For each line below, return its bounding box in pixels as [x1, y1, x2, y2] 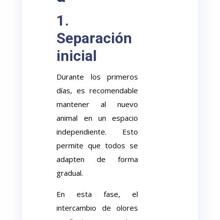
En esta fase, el [56, 189, 138, 199]
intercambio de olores [56, 203, 138, 213]
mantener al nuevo [56, 99, 138, 109]
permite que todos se [56, 140, 138, 150]
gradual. [56, 168, 83, 178]
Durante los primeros [56, 72, 138, 82]
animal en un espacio [56, 113, 138, 123]
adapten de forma [56, 154, 138, 164]
